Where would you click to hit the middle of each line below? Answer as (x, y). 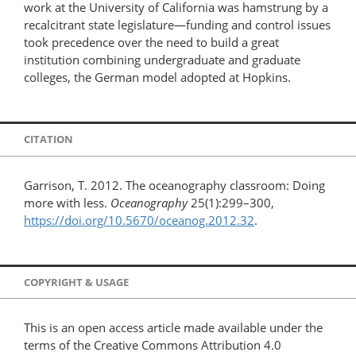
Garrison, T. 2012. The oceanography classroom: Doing (174, 185)
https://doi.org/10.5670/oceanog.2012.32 (139, 220)
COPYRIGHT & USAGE (76, 282)
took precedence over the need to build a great (151, 42)
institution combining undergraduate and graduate (162, 59)
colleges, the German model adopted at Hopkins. (157, 77)
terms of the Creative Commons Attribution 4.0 (153, 345)
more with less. (67, 202)
